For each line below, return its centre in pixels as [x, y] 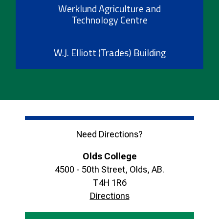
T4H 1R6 [109, 182]
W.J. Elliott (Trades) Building [109, 52]
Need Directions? [109, 134]
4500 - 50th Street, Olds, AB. [109, 169]
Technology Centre [109, 20]
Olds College [109, 156]
